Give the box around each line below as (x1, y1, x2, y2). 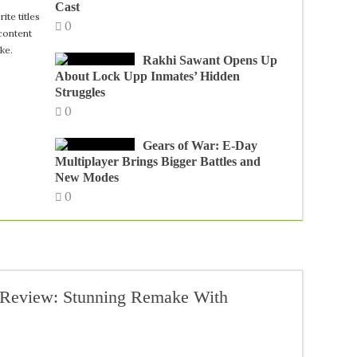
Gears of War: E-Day (142, 139, 257, 152)
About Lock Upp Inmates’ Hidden (54, 69, 240, 83)
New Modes (54, 171, 119, 184)
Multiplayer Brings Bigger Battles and (54, 155, 261, 168)
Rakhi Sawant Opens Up (142, 53, 277, 67)
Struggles (54, 85, 105, 99)
